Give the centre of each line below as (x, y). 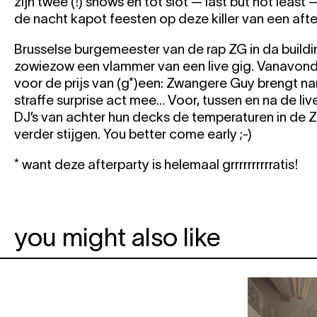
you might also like (117, 237)
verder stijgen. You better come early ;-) (133, 134)
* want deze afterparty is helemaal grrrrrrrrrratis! (156, 165)
